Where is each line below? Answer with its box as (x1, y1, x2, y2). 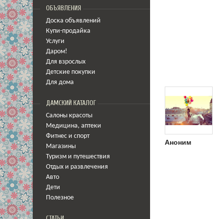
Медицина (46, 123, 78, 129)
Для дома (46, 79, 74, 86)
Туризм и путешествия (46, 153, 110, 160)
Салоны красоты (46, 112, 92, 119)
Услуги (46, 38, 65, 44)
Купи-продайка (46, 28, 90, 34)
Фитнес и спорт (46, 133, 89, 139)
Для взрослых (46, 59, 86, 65)
